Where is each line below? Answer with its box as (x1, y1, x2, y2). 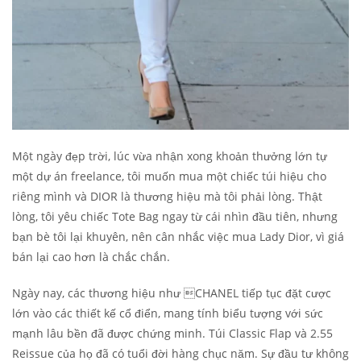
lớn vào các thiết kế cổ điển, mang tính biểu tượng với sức (12, 305, 323, 321)
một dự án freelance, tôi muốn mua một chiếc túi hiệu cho (12, 168, 326, 184)
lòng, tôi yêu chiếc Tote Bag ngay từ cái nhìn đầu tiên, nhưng (12, 208, 338, 224)
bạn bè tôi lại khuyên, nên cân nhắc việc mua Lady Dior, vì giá (12, 228, 344, 244)
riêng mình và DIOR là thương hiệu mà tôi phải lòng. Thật (12, 188, 322, 204)
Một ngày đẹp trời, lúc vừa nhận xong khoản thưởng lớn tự (12, 147, 327, 164)
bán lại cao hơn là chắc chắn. (12, 248, 170, 264)
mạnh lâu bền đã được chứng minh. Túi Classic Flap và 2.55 (12, 325, 333, 341)
